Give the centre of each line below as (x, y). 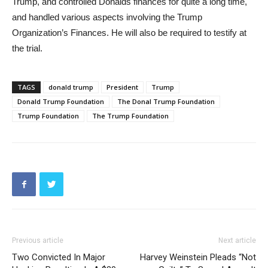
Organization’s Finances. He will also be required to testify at (129, 33)
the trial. (27, 48)
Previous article (38, 240)
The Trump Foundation (130, 116)
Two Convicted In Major (59, 257)
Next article (237, 240)
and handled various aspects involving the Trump (107, 17)
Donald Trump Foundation (61, 101)
